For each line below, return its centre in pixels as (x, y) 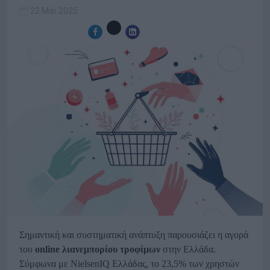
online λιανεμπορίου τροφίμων (98, 250)
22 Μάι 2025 (54, 11)
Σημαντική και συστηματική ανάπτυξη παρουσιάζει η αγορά (134, 235)
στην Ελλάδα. (188, 250)
